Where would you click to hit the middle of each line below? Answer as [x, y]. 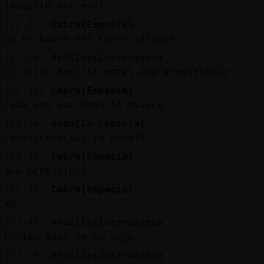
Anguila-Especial [98, 123]
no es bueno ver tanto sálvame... [98, 38]
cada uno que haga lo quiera [83, 104]
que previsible [45, 170]
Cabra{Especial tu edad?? [75, 137]
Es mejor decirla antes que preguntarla [116, 71]
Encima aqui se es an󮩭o [69, 236]
